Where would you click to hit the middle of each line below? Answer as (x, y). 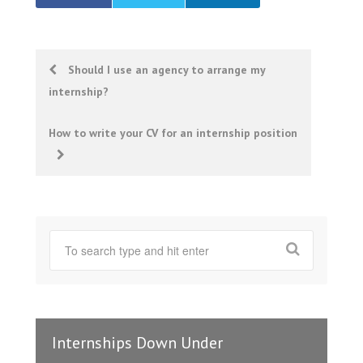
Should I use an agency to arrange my (165, 70)
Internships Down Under (137, 343)
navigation (81, 107)
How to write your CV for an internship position (173, 133)
